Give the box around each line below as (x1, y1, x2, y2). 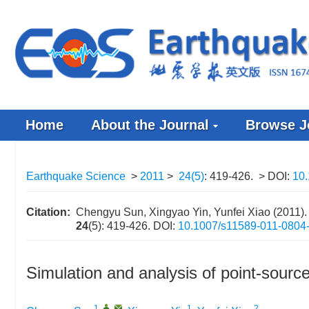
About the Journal (91, 117, 209, 132)
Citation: (26, 206, 70, 218)
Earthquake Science (26, 170, 126, 182)
